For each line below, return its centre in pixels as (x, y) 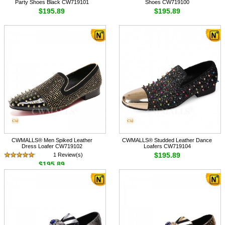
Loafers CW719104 (167, 146)
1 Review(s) (68, 155)
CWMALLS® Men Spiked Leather (52, 140)
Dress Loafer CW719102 (52, 146)
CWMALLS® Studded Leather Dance (167, 140)
